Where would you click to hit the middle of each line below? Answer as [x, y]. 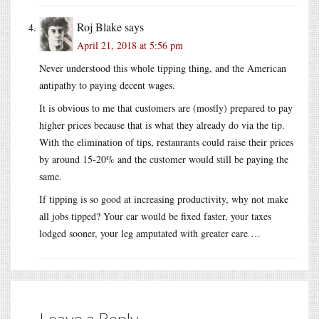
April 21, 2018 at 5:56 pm [130, 45]
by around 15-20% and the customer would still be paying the [164, 159]
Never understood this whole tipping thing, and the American [163, 68]
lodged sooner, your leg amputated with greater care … [150, 233]
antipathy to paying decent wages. [107, 85]
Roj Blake [99, 26]
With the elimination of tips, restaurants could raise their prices [166, 142]
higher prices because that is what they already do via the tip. [162, 125]
